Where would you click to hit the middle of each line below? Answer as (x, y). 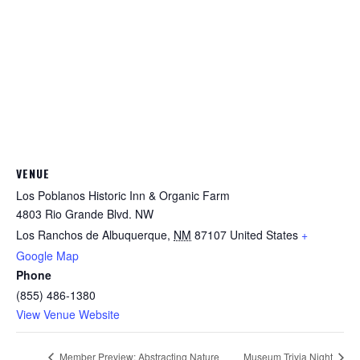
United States (264, 235)
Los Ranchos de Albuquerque (92, 235)
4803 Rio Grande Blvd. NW (85, 214)
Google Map (47, 256)
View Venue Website (68, 315)
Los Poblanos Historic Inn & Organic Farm (123, 196)
